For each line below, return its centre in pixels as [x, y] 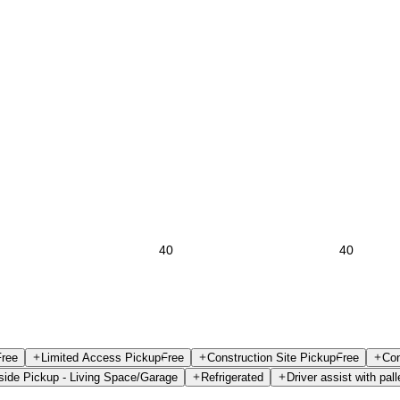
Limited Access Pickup [101, 358]
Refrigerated [232, 377]
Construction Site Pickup [271, 358]
